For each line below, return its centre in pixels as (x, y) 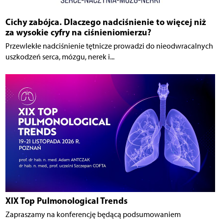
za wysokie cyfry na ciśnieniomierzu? (78, 32)
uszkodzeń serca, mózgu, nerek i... (60, 57)
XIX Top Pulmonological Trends (66, 201)
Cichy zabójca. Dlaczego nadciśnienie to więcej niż (105, 22)
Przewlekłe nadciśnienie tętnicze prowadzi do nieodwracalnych (109, 46)
